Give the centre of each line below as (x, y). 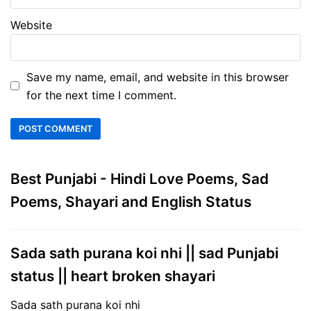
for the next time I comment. (101, 95)
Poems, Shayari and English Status (131, 201)
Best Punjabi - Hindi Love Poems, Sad (140, 178)
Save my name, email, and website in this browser (158, 77)
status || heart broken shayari (113, 276)
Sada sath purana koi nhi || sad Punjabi (144, 253)
